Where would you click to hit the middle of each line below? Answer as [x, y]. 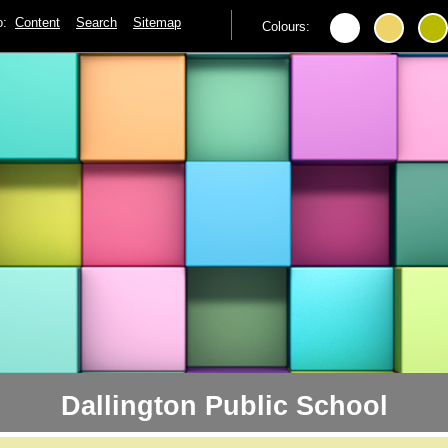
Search [96, 23]
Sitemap [157, 23]
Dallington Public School [224, 406]
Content [37, 23]
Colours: [286, 27]
